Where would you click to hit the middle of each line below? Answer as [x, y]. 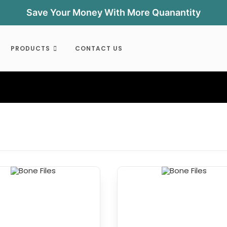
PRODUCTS [30, 48]
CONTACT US [99, 48]
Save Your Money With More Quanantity [113, 12]
